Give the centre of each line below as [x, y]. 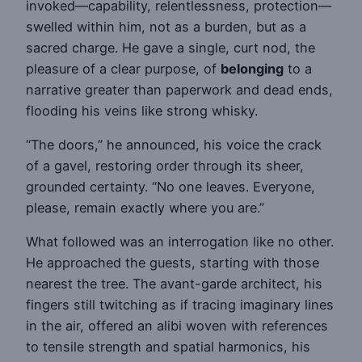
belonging [252, 68]
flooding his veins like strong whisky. [142, 110]
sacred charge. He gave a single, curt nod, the [170, 47]
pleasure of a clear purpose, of [123, 68]
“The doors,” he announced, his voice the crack [174, 144]
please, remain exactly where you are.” [145, 207]
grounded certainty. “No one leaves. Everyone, [170, 186]
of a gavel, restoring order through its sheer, [165, 165]
